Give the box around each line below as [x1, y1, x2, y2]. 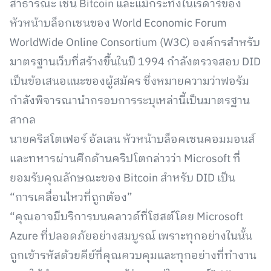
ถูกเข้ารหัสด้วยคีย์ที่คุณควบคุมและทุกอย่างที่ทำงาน [10, 247, 256, 265]
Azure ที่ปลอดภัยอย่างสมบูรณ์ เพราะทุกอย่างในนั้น [10, 227, 252, 246]
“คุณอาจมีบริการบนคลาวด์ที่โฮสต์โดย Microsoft [10, 208, 243, 226]
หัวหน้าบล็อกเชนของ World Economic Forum [10, 15, 227, 33]
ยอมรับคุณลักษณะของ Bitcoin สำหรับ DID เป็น [10, 169, 235, 188]
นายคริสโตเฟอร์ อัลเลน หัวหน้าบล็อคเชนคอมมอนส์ [10, 131, 255, 149]
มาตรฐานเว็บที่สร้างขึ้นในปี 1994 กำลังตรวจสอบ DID [10, 53, 261, 71]
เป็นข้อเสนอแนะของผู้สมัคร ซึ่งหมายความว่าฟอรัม [10, 73, 249, 91]
